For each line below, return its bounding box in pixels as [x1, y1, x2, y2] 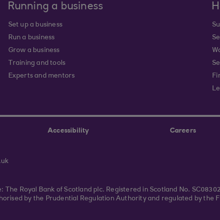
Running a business [7, 1, 104, 12]
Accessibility [48, 128, 89, 135]
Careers [169, 128, 196, 135]
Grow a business [8, 47, 60, 54]
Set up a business [8, 22, 62, 28]
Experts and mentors [8, 73, 75, 80]
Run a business [8, 34, 55, 41]
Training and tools [8, 60, 66, 67]
